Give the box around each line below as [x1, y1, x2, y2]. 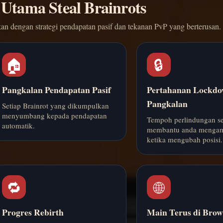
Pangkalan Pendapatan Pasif [1, 83, 111, 97]
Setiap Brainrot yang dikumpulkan [1, 101, 109, 111]
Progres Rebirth [1, 206, 64, 219]
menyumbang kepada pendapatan [1, 111, 107, 121]
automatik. [1, 120, 35, 131]
